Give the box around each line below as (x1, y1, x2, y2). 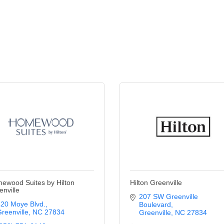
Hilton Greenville (130, 178, 182, 186)
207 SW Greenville (138, 192, 198, 200)
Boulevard (138, 200, 171, 208)
